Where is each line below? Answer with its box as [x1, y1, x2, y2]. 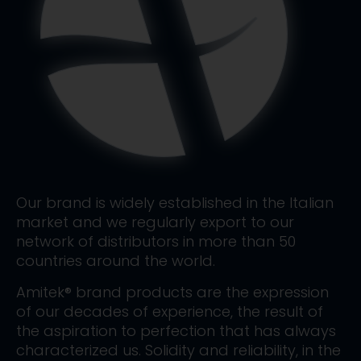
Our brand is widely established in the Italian [16, 193, 334, 213]
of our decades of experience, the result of [16, 301, 323, 322]
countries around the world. [16, 251, 215, 271]
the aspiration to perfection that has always [16, 321, 336, 341]
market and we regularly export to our [16, 212, 294, 232]
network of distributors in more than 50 [16, 231, 296, 251]
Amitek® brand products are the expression [16, 282, 329, 302]
